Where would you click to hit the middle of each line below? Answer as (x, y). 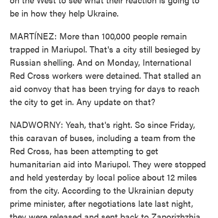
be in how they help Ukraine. (64, 13)
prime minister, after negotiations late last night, (101, 203)
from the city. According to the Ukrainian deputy (102, 190)
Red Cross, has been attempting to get (84, 151)
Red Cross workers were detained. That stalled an (105, 75)
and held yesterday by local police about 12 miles (103, 177)
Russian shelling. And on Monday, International (100, 62)
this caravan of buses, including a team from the (102, 137)
